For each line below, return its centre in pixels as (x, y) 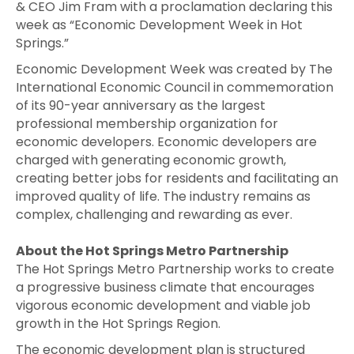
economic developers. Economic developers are (166, 142)
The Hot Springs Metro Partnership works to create (175, 269)
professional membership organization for (147, 124)
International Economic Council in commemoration (175, 88)
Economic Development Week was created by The (174, 70)
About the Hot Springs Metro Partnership (152, 251)
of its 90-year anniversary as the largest (141, 106)
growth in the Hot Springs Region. (118, 324)
